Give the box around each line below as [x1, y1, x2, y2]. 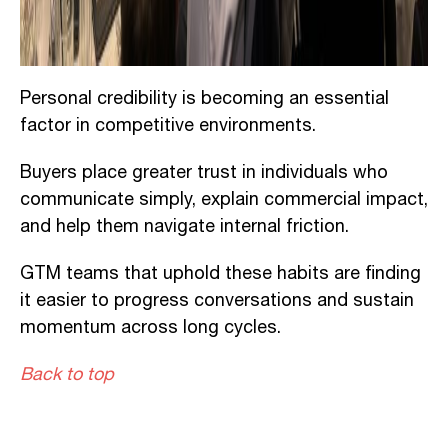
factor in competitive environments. [20, 111, 316, 140]
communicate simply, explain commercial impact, [20, 185, 428, 214]
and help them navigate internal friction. [20, 212, 349, 241]
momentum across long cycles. [20, 313, 281, 342]
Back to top [20, 360, 114, 389]
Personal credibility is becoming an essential [20, 84, 389, 113]
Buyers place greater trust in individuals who [20, 158, 388, 187]
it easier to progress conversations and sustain [20, 286, 414, 315]
